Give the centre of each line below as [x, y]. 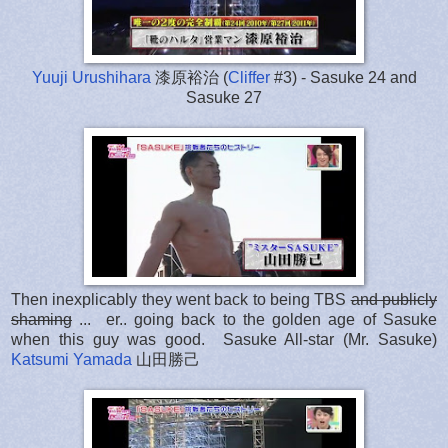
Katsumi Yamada [71, 359]
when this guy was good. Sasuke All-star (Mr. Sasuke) [224, 339]
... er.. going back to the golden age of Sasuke [254, 319]
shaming [41, 319]
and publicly [394, 299]
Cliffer [248, 77]
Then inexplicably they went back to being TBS [181, 299]
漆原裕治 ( [189, 77]
